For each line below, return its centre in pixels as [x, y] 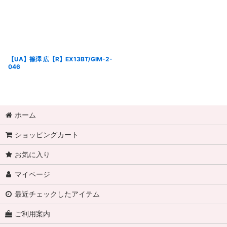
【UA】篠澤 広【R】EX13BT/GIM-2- [60, 59]
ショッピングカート [47, 135]
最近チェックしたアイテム [58, 194]
